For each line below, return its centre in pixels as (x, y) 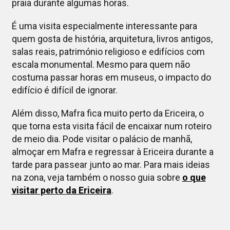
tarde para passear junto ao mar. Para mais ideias (111, 165)
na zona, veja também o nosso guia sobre (97, 178)
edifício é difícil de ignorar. (64, 90)
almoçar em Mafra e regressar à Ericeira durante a (112, 152)
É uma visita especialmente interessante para (104, 26)
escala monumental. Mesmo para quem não (101, 65)
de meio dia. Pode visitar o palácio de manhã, (102, 139)
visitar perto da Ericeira (61, 190)
